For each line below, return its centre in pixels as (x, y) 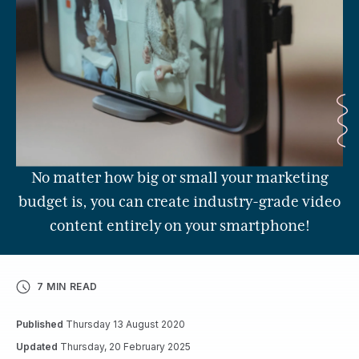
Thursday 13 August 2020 (124, 324)
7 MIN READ (67, 287)
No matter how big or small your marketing (179, 178)
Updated (37, 346)
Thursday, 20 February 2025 (124, 346)
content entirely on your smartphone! (179, 226)
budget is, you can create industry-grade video (179, 202)
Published (40, 324)
